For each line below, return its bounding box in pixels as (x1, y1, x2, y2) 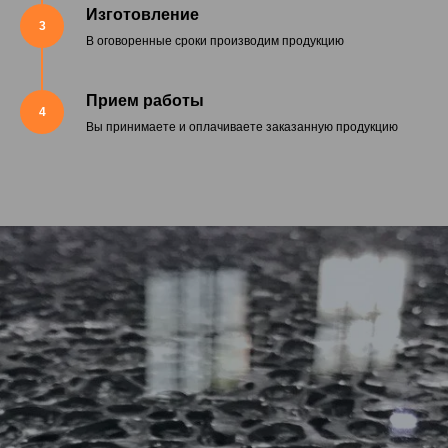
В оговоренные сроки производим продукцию (86, 34, 344, 49)
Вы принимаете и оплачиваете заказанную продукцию (86, 120, 398, 135)
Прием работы (86, 92, 204, 110)
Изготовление (86, 6, 199, 24)
